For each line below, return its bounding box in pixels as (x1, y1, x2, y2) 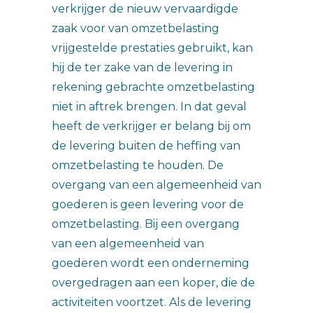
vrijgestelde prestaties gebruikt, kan (52, 41, 253, 54)
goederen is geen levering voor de (52, 198, 244, 211)
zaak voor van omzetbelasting (52, 22, 219, 35)
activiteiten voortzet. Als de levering (52, 296, 252, 309)
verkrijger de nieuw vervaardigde (52, 2, 238, 15)
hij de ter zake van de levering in (52, 61, 233, 74)
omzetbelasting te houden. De (52, 159, 224, 172)
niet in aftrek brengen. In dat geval (52, 100, 247, 113)
